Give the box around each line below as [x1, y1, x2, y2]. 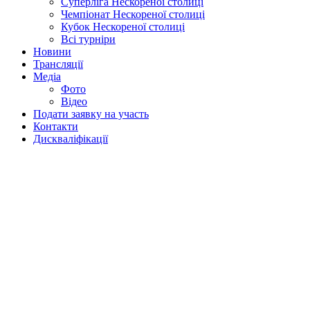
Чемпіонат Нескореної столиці [61, 8, 205, 20]
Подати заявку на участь [33, 108, 149, 120]
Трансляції [33, 58, 83, 70]
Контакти [33, 120, 78, 132]
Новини [33, 46, 71, 57]
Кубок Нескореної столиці [61, 21, 185, 33]
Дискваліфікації [33, 133, 108, 145]
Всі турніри [61, 33, 116, 45]
